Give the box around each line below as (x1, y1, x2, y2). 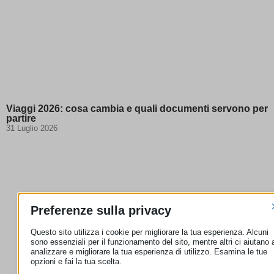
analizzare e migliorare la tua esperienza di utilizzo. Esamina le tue (30, 246, 267, 256)
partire (6, 113, 36, 124)
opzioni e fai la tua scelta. (30, 256, 122, 266)
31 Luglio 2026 (6, 123, 57, 133)
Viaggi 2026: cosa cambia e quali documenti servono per (6, 103, 268, 114)
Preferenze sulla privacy (30, 203, 171, 217)
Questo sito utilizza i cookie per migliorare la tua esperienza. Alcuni (30, 227, 268, 237)
